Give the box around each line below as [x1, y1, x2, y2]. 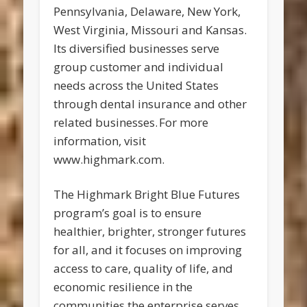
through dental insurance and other [53, 96, 247, 112]
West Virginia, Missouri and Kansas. [53, 22, 247, 38]
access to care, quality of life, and [53, 260, 234, 277]
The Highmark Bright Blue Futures [53, 186, 241, 203]
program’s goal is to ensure [53, 205, 202, 221]
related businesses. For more [53, 114, 209, 131]
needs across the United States [53, 77, 219, 94]
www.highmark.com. [53, 151, 165, 168]
